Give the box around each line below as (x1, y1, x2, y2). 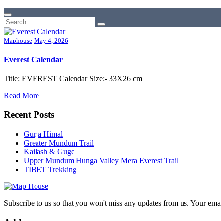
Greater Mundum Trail (24, 138, 94, 147)
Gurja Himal (24, 129, 63, 138)
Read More (4, 91, 39, 100)
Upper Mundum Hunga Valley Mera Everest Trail (24, 156, 179, 165)
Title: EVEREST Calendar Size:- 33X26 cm (4, 74, 146, 83)
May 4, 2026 (34, 37, 68, 44)
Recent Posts (4, 110, 54, 120)
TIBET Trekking (24, 165, 76, 174)
